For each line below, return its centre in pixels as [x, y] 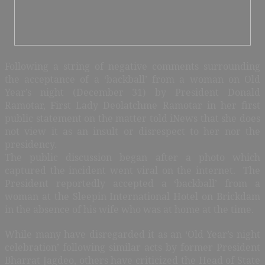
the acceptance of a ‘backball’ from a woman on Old [132, 79]
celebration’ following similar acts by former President [132, 247]
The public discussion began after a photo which [132, 157]
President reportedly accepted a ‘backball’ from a [132, 183]
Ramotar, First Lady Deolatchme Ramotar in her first [132, 105]
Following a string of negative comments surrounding [132, 66]
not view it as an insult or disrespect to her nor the [132, 131]
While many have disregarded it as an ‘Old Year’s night [132, 234]
